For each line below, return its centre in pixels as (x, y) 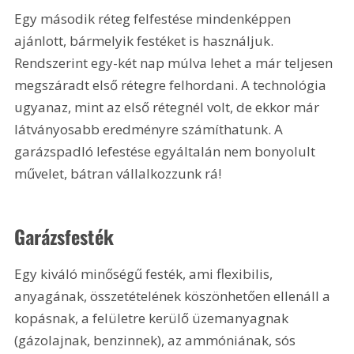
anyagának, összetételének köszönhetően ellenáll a (174, 296)
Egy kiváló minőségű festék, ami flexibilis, (145, 273)
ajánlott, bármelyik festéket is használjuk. (146, 41)
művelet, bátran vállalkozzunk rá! (118, 174)
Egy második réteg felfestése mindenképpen (154, 19)
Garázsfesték (64, 236)
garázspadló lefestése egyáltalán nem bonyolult (167, 152)
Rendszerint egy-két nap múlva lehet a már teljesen (175, 63)
